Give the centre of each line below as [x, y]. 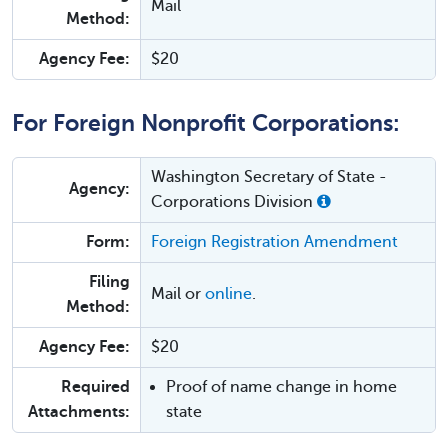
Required [95, 387]
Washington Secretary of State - [269, 177]
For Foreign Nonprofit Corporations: [206, 123]
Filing [109, 282]
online [228, 294]
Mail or [178, 294]
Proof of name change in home [281, 387]
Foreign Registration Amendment [274, 242]
